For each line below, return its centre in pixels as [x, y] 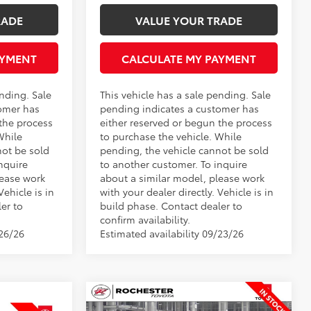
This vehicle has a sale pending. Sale [186, 94]
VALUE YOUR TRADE [189, 19]
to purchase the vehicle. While [171, 136]
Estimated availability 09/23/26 [172, 233]
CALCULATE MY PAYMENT [189, 58]
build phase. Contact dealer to [171, 205]
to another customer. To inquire [174, 163]
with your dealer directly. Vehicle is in [187, 191]
